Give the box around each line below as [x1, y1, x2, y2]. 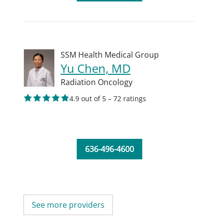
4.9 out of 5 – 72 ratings [69, 94, 146, 103]
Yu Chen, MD [61, 60, 131, 76]
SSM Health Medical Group [61, 49, 159, 60]
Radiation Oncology [61, 77, 132, 88]
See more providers [32, 199, 105, 210]
